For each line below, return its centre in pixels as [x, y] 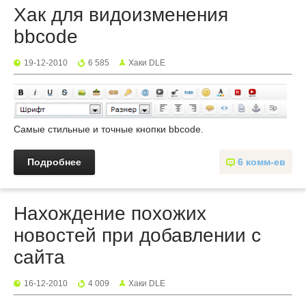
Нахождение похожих [110, 213]
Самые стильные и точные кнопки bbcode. [109, 129]
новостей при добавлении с [137, 235]
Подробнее [54, 162]
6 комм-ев [262, 162]
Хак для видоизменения [121, 15]
